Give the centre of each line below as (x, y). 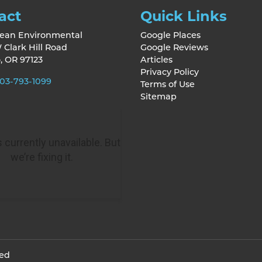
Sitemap (158, 97)
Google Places (170, 35)
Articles (156, 60)
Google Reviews (174, 48)
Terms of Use (168, 85)
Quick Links (184, 16)
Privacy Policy (170, 72)
